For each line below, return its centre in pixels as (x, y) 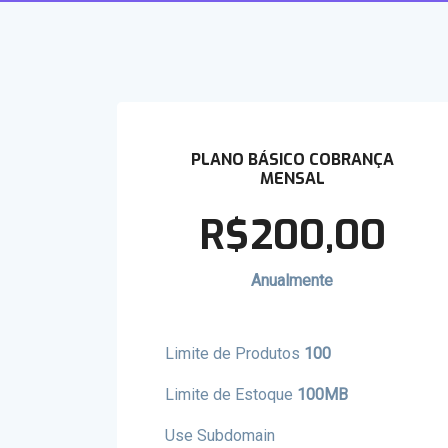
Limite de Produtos (234, 353)
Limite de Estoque (231, 394)
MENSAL (292, 178)
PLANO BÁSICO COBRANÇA (292, 159)
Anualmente (292, 280)
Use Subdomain (220, 435)
